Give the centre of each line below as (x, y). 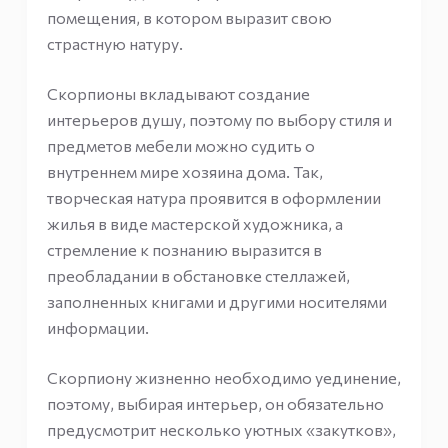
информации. (97, 327)
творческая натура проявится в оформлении (213, 197)
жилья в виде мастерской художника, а (194, 223)
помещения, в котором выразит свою (189, 17)
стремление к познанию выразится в (184, 249)
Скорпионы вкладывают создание (178, 93)
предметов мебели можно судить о (180, 145)
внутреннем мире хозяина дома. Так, (184, 171)
